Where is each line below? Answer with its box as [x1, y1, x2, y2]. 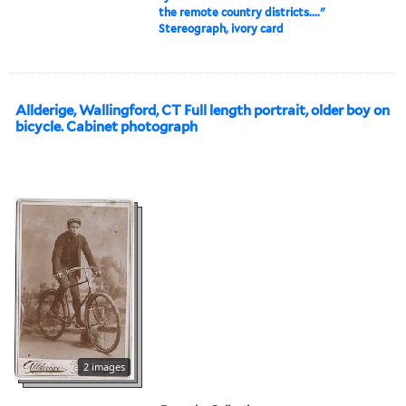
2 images [83, 359, 125, 373]
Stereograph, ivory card [159, 21, 285, 35]
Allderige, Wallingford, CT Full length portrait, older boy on [15, 101, 390, 119]
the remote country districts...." [159, 5, 326, 19]
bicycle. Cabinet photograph [15, 118, 198, 135]
